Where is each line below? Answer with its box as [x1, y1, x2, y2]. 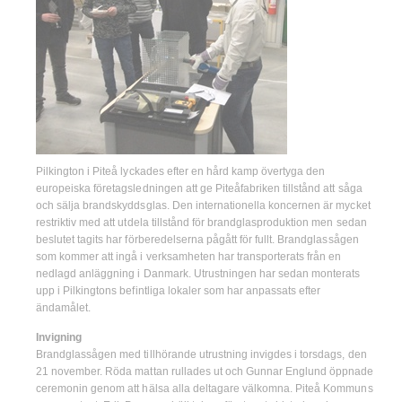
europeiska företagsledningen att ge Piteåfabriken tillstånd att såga [36, 182, 363, 196]
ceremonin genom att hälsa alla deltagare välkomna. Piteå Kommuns [36, 381, 373, 395]
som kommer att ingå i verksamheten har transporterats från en [36, 250, 342, 264]
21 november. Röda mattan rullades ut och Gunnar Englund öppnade [36, 364, 374, 378]
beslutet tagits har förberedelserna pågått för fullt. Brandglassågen [36, 233, 359, 247]
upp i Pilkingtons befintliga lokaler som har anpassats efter [36, 284, 321, 298]
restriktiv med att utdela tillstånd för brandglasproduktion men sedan [36, 216, 367, 230]
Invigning [36, 330, 83, 344]
